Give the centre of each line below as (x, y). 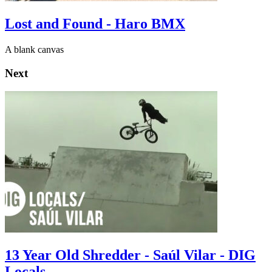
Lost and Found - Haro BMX (95, 23)
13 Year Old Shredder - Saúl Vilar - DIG (130, 255)
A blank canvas (34, 49)
